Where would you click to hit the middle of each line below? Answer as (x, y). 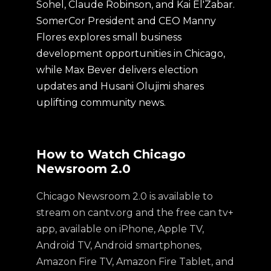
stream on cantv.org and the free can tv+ (135, 213)
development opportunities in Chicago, (131, 54)
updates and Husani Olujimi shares (120, 86)
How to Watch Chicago (111, 154)
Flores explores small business (109, 37)
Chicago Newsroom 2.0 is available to (125, 196)
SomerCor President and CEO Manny (126, 21)
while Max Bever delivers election (117, 70)
